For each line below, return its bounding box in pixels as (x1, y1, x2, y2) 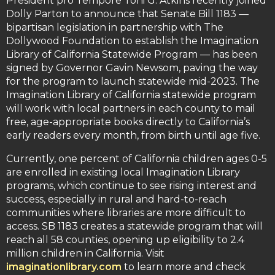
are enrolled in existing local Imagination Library (6, 166, 240, 179)
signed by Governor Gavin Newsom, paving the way (6, 62, 258, 74)
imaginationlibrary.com (6, 261, 122, 273)
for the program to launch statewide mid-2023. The (6, 76, 260, 88)
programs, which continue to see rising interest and (6, 180, 257, 192)
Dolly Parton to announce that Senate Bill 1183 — (6, 8, 249, 20)
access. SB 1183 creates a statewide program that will (6, 220, 263, 233)
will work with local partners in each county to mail (6, 103, 255, 115)
